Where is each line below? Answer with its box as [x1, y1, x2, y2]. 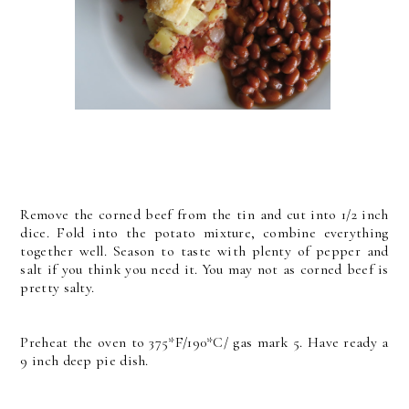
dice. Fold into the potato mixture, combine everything [20, 224, 389, 243]
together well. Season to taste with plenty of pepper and [20, 242, 389, 261]
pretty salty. [20, 278, 95, 298]
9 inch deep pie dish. [20, 351, 149, 371]
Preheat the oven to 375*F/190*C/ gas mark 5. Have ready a [20, 333, 389, 352]
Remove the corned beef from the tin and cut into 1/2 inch [20, 205, 389, 225]
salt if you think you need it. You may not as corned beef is [20, 260, 389, 279]
